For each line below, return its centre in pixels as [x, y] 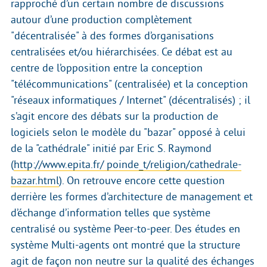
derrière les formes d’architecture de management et [132, 197]
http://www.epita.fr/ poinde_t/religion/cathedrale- [128, 165]
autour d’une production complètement [101, 20]
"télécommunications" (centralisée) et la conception [129, 84]
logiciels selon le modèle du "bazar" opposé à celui [128, 133]
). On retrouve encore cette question [142, 181]
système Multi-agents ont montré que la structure [125, 245]
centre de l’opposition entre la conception [107, 68]
